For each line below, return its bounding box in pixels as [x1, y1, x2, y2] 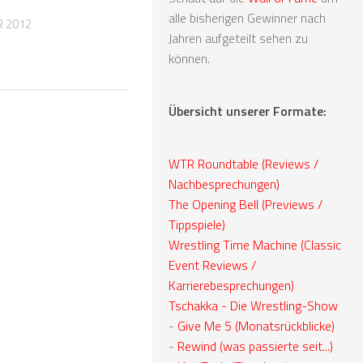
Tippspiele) [169, 214, 225, 234]
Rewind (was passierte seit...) [177, 335, 333, 356]
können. [169, 48, 210, 68]
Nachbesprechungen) [169, 173, 280, 194]
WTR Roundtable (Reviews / [169, 153, 318, 173]
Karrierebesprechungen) [169, 275, 294, 295]
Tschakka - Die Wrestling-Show [169, 295, 338, 315]
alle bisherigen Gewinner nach [169, 7, 326, 28]
